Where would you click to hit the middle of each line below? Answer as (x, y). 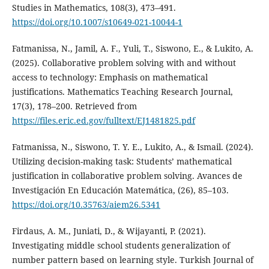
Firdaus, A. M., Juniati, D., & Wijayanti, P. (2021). (109, 231)
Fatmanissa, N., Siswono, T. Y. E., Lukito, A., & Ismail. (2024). (132, 147)
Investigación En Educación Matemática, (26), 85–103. (120, 190)
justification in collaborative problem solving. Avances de (127, 175)
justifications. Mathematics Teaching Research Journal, (122, 91)
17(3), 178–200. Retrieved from (74, 106)
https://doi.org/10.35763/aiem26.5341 (86, 204)
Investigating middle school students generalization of (121, 245)
